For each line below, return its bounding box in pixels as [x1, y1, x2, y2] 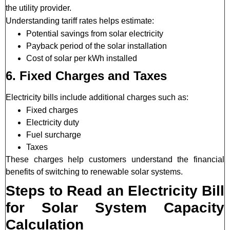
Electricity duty [26, 118, 79, 127]
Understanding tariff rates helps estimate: [6, 16, 154, 26]
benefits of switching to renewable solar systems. [6, 167, 183, 177]
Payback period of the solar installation [26, 42, 167, 51]
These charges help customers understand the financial [6, 155, 224, 164]
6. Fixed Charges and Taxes [6, 69, 167, 83]
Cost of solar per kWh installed [26, 54, 137, 63]
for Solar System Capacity [6, 200, 224, 216]
